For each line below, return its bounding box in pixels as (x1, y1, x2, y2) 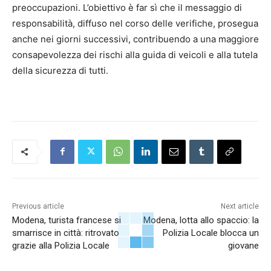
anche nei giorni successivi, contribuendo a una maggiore (12, 33, 259, 45)
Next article (220, 201, 259, 211)
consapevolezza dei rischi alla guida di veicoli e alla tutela (12, 48, 258, 60)
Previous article (12, 201, 64, 211)
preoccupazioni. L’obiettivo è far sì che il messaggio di (12, 1, 242, 13)
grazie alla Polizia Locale (12, 240, 109, 251)
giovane (227, 240, 259, 251)
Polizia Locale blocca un (162, 227, 259, 238)
